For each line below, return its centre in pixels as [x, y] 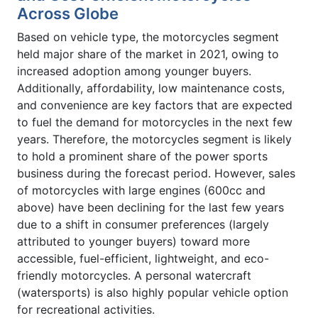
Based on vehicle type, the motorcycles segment [148, 37]
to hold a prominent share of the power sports [142, 157]
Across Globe [68, 14]
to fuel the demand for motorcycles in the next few [155, 122]
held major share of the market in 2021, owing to [148, 54]
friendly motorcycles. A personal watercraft [134, 276]
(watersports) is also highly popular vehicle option [153, 293]
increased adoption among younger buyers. [134, 71]
